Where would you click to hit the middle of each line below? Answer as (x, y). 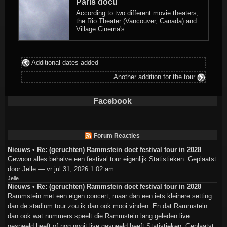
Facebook (112, 101)
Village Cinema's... (103, 29)
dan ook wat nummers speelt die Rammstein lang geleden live (99, 216)
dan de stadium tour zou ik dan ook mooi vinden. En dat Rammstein (107, 206)
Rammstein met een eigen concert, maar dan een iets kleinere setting (110, 196)
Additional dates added (64, 62)
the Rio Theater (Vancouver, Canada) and (136, 21)
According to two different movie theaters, (137, 13)
